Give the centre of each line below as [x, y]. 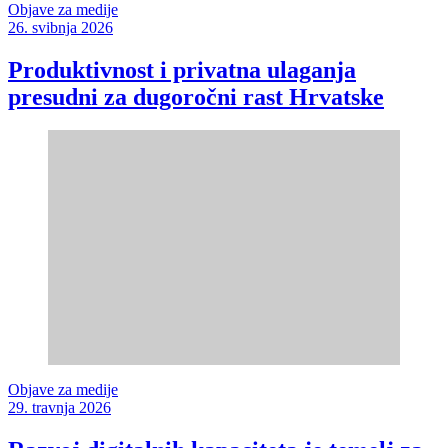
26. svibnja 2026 [60, 27]
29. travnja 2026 [59, 408]
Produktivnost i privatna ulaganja [182, 69]
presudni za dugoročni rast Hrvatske [196, 96]
